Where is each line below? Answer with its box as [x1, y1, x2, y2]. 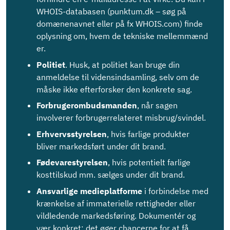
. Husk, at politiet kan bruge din [65, 59, 180, 70]
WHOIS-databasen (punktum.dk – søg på [36, 6, 186, 17]
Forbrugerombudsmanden [36, 100, 137, 111]
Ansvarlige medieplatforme [36, 185, 142, 196]
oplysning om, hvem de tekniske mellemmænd [36, 31, 208, 42]
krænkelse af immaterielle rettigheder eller [36, 198, 196, 208]
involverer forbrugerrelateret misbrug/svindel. [36, 112, 206, 123]
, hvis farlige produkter [107, 128, 189, 139]
